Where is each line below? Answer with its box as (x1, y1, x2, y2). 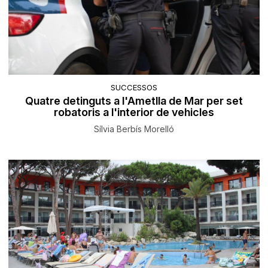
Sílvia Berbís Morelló (94, 124, 174, 135)
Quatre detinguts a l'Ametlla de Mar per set (25, 95, 243, 108)
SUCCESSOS (111, 83, 157, 93)
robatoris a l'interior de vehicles (54, 106, 214, 119)
